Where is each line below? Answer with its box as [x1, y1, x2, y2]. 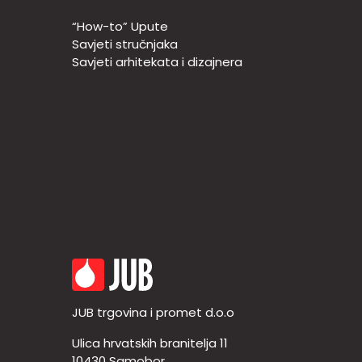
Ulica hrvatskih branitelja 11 [71, 335, 228, 352]
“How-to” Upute [71, 18, 168, 36]
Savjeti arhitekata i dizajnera [71, 53, 242, 71]
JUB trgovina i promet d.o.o [71, 304, 234, 322]
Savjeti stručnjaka [71, 36, 178, 53]
